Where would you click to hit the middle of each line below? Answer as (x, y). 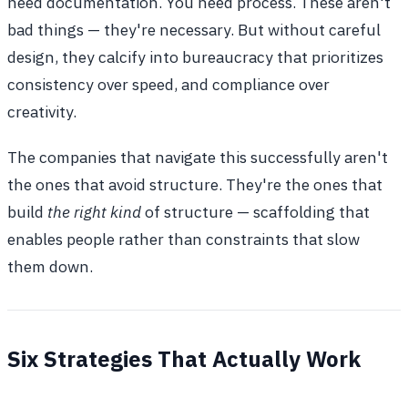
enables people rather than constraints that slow (184, 239)
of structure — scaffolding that (255, 211)
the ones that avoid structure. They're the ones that (195, 184)
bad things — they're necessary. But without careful (194, 29)
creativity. (42, 111)
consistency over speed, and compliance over (168, 84)
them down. (50, 266)
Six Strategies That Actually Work (184, 358)
